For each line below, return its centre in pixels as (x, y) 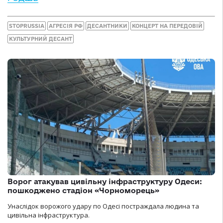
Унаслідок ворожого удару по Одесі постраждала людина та (103, 206)
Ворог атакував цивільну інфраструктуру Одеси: (105, 182)
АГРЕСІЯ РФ (66, 26)
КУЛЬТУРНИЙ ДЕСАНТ (41, 39)
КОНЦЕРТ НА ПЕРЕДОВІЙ (167, 26)
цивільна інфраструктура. (49, 215)
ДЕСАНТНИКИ (107, 26)
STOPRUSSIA (27, 26)
